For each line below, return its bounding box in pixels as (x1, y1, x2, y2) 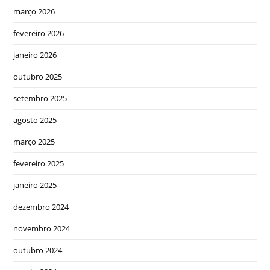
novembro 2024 (13, 223, 71, 234)
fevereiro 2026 (13, 28, 64, 39)
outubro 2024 (13, 245, 63, 256)
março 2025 (13, 136, 55, 147)
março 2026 (13, 6, 55, 17)
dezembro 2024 (13, 201, 69, 212)
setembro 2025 (13, 93, 67, 104)
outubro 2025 (13, 71, 63, 82)
